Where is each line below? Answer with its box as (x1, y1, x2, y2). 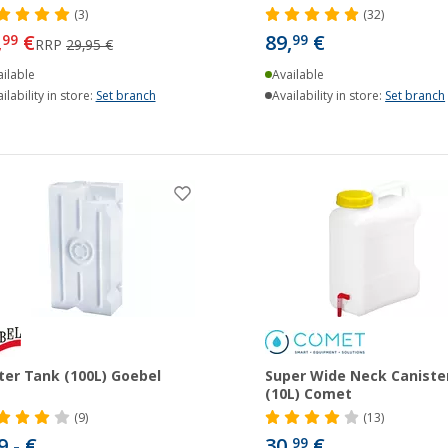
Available (272, 67, 325, 82)
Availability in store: (272, 88, 386, 103)
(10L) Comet (264, 385, 352, 402)
